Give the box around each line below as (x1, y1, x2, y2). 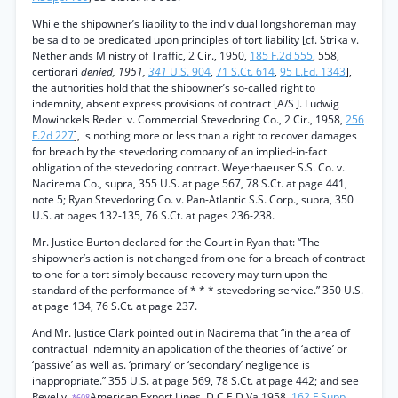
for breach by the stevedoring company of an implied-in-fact (32, 144, 327, 159)
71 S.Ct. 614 (216, 64, 275, 79)
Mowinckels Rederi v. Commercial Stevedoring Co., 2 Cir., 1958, (32, 112, 346, 127)
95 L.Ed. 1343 (280, 64, 346, 79)
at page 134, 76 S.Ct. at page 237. (32, 298, 197, 314)
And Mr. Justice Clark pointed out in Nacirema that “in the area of (32, 325, 350, 340)
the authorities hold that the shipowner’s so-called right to (32, 80, 315, 95)
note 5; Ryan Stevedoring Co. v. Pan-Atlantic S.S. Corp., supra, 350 (32, 192, 354, 207)
